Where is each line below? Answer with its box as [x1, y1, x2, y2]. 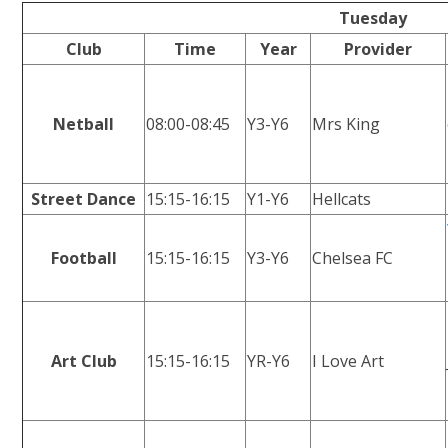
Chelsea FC [312, 246, 394, 269]
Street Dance [31, 187, 137, 210]
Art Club [50, 349, 117, 372]
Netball [53, 112, 115, 135]
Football [50, 246, 117, 269]
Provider [344, 37, 413, 60]
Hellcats [312, 187, 372, 210]
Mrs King [312, 112, 381, 135]
